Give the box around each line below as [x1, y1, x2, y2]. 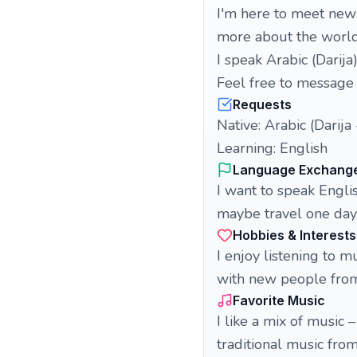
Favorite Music [233, 292, 325, 308]
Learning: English [217, 139, 328, 158]
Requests [233, 96, 292, 112]
